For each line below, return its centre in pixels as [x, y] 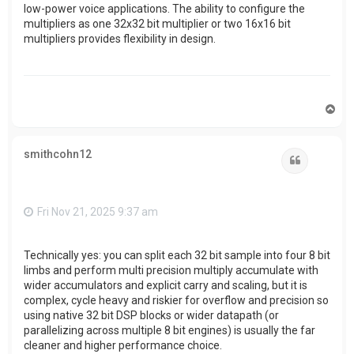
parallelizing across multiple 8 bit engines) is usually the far [169, 330]
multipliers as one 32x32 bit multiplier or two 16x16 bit [157, 24]
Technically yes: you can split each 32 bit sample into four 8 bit [177, 255]
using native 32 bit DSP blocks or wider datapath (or [151, 315]
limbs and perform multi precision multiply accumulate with [171, 270]
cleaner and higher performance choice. [123, 345]
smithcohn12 [58, 154]
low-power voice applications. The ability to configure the [164, 9]
